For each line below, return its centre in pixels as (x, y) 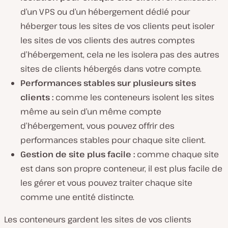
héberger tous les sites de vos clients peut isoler (117, 26)
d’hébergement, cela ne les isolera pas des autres (120, 55)
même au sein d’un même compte (91, 112)
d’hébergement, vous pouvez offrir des (97, 126)
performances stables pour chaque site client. (113, 140)
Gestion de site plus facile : (79, 154)
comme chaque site (178, 154)
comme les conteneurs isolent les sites (135, 97)
